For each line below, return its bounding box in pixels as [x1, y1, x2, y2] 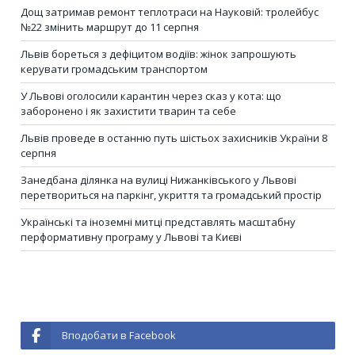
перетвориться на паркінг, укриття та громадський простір [21, 188, 322, 203]
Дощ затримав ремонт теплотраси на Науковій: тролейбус [21, 5, 319, 20]
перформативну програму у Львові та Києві [21, 230, 242, 245]
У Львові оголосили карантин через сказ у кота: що [21, 89, 281, 104]
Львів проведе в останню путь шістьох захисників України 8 [21, 131, 327, 146]
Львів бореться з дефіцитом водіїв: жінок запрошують [21, 47, 296, 62]
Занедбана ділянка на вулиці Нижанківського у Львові [21, 173, 296, 188]
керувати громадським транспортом [21, 62, 208, 77]
